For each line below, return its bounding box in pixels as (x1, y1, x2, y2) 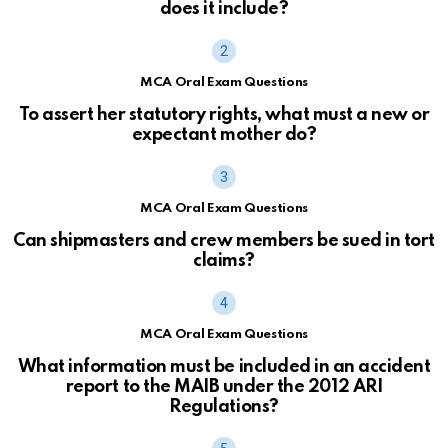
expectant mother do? (131, 125, 317, 144)
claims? (193, 251, 255, 270)
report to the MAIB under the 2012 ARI (65, 377, 383, 396)
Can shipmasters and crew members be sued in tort (13, 231, 435, 250)
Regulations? (169, 397, 279, 416)
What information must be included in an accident (17, 357, 431, 376)
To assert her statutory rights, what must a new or (18, 105, 430, 124)
